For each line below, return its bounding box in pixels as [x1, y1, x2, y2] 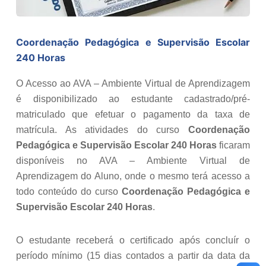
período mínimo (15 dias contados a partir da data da [16, 251, 250, 261]
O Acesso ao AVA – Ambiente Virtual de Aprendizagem [16, 78, 250, 89]
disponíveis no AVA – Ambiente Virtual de [16, 156, 250, 166]
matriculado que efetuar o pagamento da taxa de [16, 109, 250, 120]
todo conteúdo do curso [16, 186, 122, 197]
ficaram [217, 140, 250, 151]
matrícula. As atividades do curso [16, 125, 188, 135]
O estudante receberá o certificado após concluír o [16, 235, 250, 246]
